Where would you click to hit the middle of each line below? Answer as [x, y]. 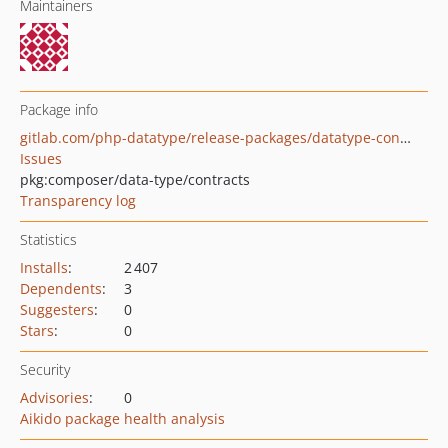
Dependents [61, 288]
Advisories [54, 397]
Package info [59, 109]
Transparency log [78, 200]
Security [45, 369]
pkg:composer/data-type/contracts [135, 179]
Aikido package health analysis [122, 418]
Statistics [48, 239]
